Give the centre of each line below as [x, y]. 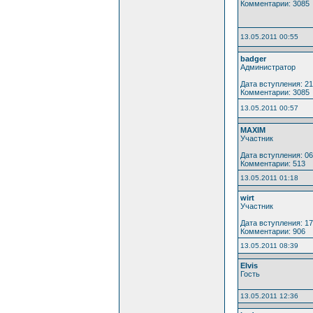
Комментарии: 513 [272, 163]
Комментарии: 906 [272, 231]
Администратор [268, 67]
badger [253, 58]
